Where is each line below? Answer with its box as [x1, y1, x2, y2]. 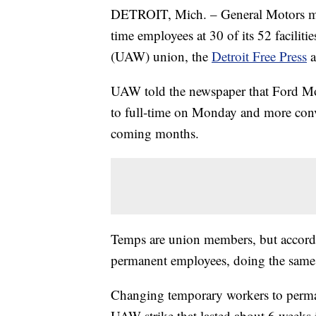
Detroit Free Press [212, 47, 307, 66]
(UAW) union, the [111, 47, 212, 66]
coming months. [111, 124, 199, 142]
